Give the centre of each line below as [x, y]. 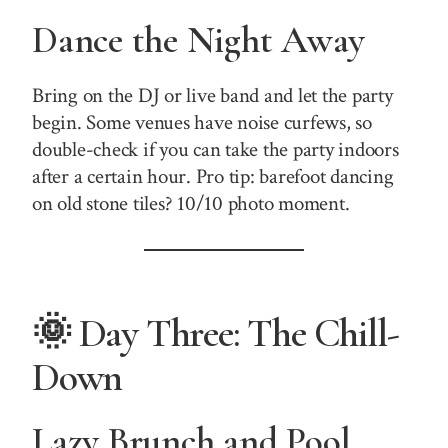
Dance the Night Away [199, 40]
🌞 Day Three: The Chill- [215, 332]
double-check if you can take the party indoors [215, 149]
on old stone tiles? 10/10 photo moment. [191, 203]
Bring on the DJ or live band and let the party [212, 95]
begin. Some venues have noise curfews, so [202, 122]
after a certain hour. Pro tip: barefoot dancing [213, 176]
